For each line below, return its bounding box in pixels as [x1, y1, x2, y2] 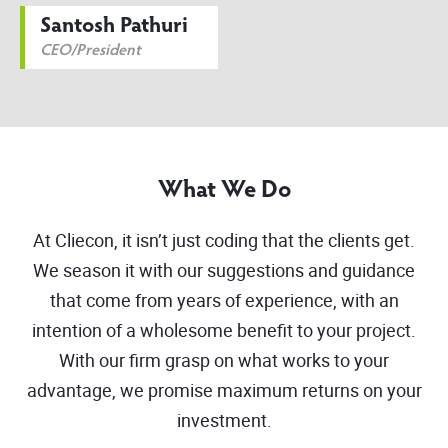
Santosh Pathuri [40, 15, 188, 38]
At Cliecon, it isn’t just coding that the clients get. [33, 227, 415, 252]
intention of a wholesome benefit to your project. [32, 317, 416, 342]
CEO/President [40, 42, 141, 59]
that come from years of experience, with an [49, 287, 399, 312]
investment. [176, 407, 272, 432]
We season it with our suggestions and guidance [33, 257, 415, 282]
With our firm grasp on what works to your [59, 347, 389, 372]
